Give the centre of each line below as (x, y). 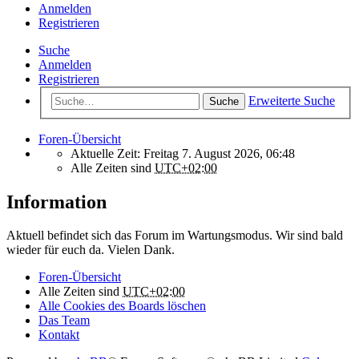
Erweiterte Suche (292, 100)
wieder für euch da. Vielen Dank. (91, 250)
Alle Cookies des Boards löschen (122, 306)
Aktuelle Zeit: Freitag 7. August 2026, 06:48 (183, 153)
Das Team (64, 321)
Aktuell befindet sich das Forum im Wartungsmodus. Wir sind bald (175, 236)
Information (56, 202)
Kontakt (59, 335)
